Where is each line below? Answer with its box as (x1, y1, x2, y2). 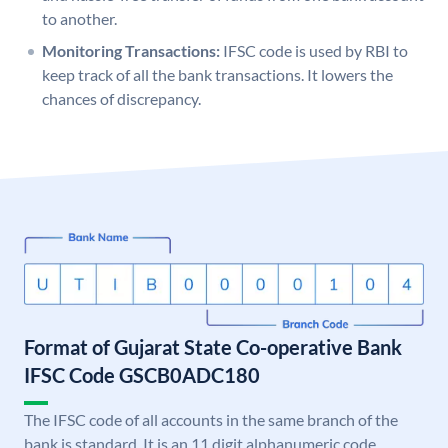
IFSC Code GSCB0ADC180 (24, 363, 260, 388)
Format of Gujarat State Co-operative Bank (24, 335, 402, 360)
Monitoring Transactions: (42, 41, 220, 61)
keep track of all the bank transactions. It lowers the (42, 65, 393, 85)
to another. (42, 9, 117, 29)
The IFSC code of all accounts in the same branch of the (24, 410, 398, 430)
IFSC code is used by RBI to (223, 41, 408, 61)
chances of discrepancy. (42, 89, 201, 109)
